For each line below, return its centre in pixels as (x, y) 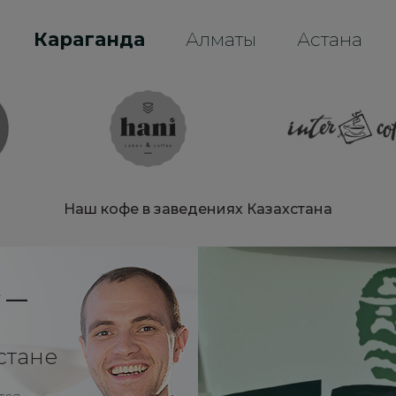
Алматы (221, 39)
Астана (330, 39)
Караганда (89, 39)
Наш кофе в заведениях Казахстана (198, 209)
